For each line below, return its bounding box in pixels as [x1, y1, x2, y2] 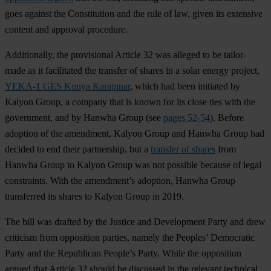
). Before [210, 112, 244, 123]
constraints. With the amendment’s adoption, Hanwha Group [5, 175, 235, 186]
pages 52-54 [163, 112, 210, 123]
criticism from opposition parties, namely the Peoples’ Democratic [5, 232, 255, 243]
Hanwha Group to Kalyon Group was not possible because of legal [5, 159, 261, 170]
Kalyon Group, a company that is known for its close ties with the [5, 96, 255, 107]
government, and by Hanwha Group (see [5, 112, 163, 123]
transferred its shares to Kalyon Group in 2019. [5, 191, 184, 201]
